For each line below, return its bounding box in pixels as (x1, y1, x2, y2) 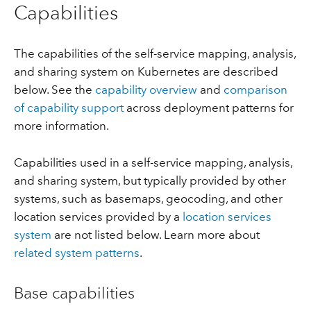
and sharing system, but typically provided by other (13, 173, 286, 187)
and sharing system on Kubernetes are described (13, 65, 278, 79)
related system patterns (13, 245, 140, 260)
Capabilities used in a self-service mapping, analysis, (13, 155, 292, 169)
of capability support (13, 101, 124, 115)
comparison (223, 83, 287, 97)
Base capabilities (13, 283, 135, 303)
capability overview (94, 83, 197, 97)
